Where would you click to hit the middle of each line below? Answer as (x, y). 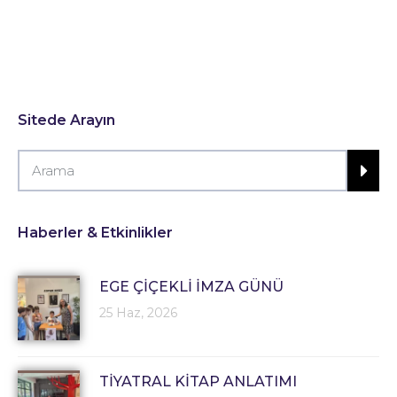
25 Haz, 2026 (138, 313)
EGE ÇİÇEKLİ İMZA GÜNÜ (193, 287)
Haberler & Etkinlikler (95, 233)
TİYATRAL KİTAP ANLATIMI (200, 382)
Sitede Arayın (66, 121)
